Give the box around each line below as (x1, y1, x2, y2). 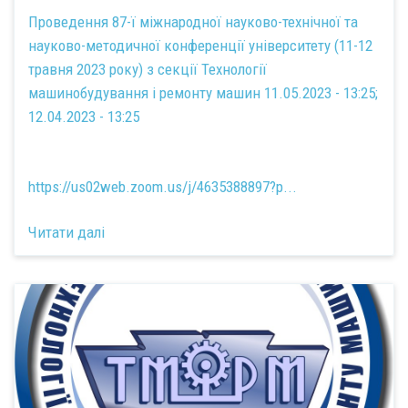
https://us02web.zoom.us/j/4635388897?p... (28, 177, 297, 196)
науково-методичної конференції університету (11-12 (28, 36, 372, 55)
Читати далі (28, 223, 105, 242)
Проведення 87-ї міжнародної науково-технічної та (28, 12, 358, 31)
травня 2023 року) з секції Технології (28, 59, 267, 78)
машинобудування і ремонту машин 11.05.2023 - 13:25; (28, 83, 378, 102)
